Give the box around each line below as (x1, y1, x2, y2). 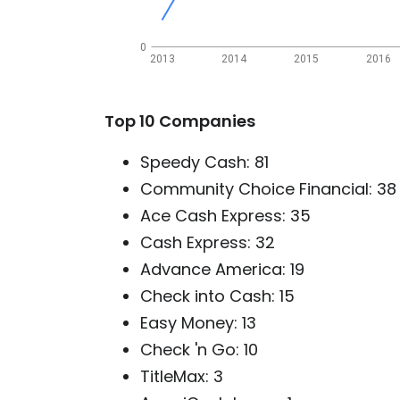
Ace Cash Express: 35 (140, 204, 311, 227)
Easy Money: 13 (140, 311, 256, 334)
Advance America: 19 (140, 257, 304, 280)
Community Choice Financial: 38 (140, 177, 396, 200)
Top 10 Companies (104, 110, 255, 133)
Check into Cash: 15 (140, 284, 295, 307)
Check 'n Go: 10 (140, 337, 258, 361)
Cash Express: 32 (140, 230, 275, 254)
